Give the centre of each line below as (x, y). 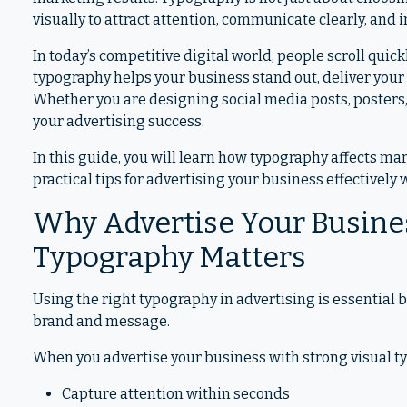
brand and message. (101, 321)
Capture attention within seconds (176, 394)
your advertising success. (119, 121)
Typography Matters (169, 257)
